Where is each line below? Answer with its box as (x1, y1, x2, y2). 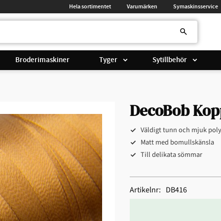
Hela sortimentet (69, 2, 111, 10)
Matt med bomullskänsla (140, 137, 214, 148)
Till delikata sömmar (140, 149, 202, 160)
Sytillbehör (152, 55, 187, 65)
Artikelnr (129, 184, 159, 196)
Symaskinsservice (173, 2, 218, 10)
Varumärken (127, 2, 157, 10)
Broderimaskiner (15, 55, 70, 65)
